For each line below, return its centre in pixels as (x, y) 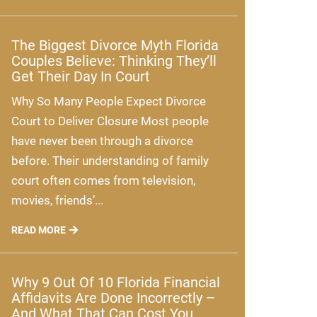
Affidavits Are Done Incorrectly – (113, 298)
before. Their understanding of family (110, 161)
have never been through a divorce (102, 141)
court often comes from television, (103, 181)
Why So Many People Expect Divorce (109, 102)
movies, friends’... (57, 201)
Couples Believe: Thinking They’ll (114, 61)
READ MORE (39, 230)
